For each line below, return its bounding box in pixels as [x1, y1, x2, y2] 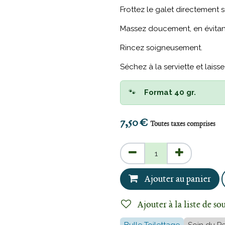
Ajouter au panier [142, 174, 211, 184]
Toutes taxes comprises [150, 121, 215, 128]
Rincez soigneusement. [120, 43, 202, 52]
